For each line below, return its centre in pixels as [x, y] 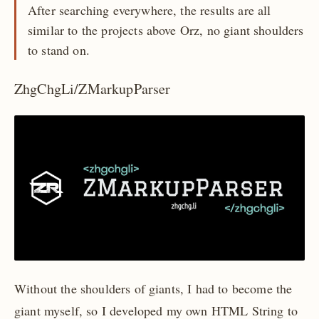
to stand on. [59, 50]
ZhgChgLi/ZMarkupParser [93, 89]
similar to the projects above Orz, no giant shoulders [166, 30]
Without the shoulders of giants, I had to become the [153, 289]
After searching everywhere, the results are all [150, 10]
